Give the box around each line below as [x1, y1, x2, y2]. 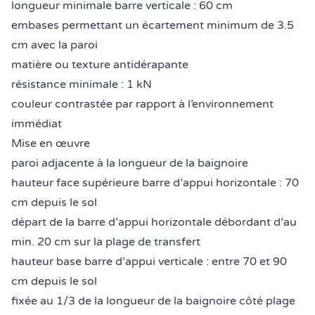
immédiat [11, 116, 62, 131]
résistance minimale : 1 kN [11, 77, 152, 91]
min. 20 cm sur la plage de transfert [11, 234, 200, 249]
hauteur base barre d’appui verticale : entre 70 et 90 [11, 254, 287, 269]
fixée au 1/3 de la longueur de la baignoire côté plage [11, 293, 295, 308]
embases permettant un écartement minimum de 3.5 [11, 18, 294, 32]
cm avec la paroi [11, 37, 98, 52]
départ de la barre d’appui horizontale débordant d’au [11, 214, 297, 229]
